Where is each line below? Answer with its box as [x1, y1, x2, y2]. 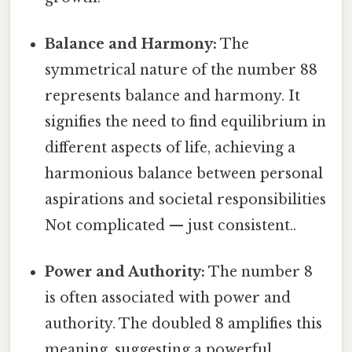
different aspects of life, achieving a [45, 139, 296, 157]
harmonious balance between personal [45, 165, 324, 183]
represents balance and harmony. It [45, 87, 301, 105]
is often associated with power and [45, 289, 291, 307]
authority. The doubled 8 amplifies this [45, 315, 323, 333]
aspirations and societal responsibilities [45, 191, 327, 209]
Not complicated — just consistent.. [45, 217, 297, 235]
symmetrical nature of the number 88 [45, 61, 318, 79]
